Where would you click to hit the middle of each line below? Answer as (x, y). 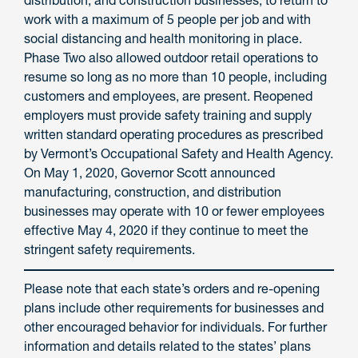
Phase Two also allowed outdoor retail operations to (171, 58)
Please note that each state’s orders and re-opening (172, 288)
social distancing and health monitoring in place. (165, 39)
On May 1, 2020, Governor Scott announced (149, 173)
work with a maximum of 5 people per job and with (167, 20)
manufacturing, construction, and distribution (153, 192)
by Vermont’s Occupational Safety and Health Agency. (179, 154)
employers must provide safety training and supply (168, 115)
